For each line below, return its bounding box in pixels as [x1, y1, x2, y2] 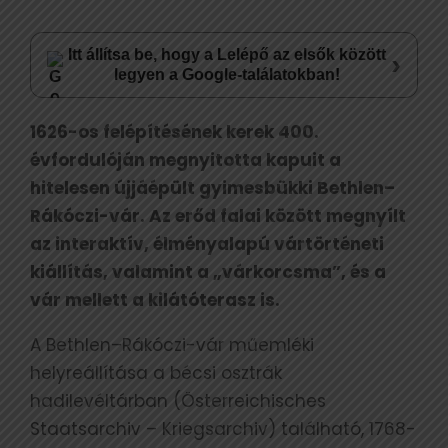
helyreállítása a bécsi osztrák [30, 360, 282, 385]
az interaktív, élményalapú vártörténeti [30, 231, 384, 256]
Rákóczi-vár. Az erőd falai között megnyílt [30, 203, 406, 228]
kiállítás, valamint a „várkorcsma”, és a [30, 259, 386, 284]
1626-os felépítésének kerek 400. [30, 119, 319, 144]
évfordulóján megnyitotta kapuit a [30, 147, 341, 172]
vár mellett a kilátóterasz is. [30, 287, 280, 312]
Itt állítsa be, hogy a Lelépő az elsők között [68, 45, 387, 63]
